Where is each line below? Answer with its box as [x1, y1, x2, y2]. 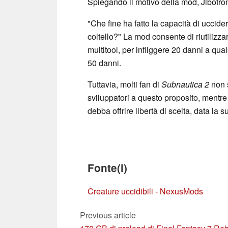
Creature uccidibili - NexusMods [88, 185, 203, 197]
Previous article [80, 209, 136, 221]
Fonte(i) [88, 160, 127, 175]
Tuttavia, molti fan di [88, 78, 161, 90]
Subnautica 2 [161, 78, 209, 90]
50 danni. [88, 56, 121, 69]
